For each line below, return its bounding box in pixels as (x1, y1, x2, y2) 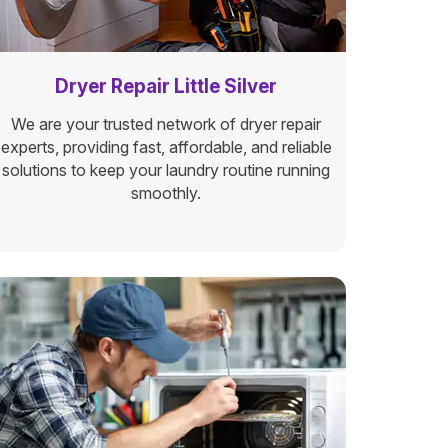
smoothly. (131, 183, 201, 203)
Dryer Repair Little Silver (55, 75, 277, 98)
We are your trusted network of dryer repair (11, 114, 321, 134)
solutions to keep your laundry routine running (2, 160, 330, 180)
